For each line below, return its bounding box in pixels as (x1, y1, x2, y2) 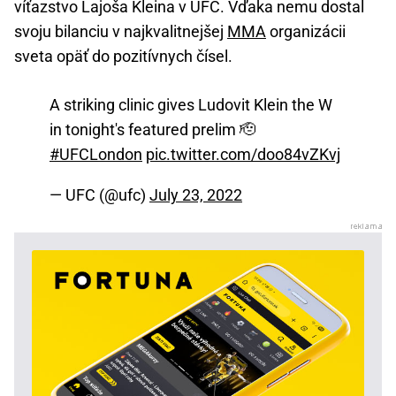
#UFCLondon (49, 144, 142, 164)
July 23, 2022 (149, 185, 242, 204)
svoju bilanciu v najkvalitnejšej (14, 21, 227, 41)
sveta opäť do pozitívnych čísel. (14, 46, 232, 65)
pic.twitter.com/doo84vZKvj (146, 144, 340, 164)
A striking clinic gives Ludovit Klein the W (49, 95, 332, 114)
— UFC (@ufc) (49, 185, 149, 204)
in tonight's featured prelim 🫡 (49, 119, 255, 139)
